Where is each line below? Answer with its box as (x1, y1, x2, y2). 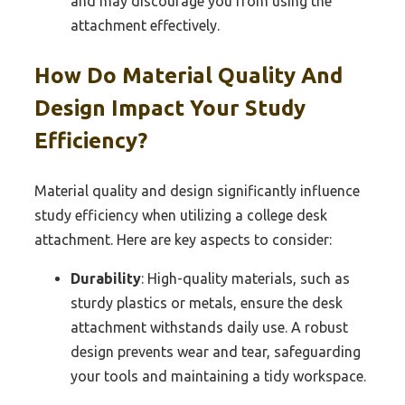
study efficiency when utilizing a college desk (34, 206, 327, 223)
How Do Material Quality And (34, 62, 343, 88)
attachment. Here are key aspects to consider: (34, 231, 332, 248)
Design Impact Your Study (34, 95, 306, 120)
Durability (71, 269, 141, 287)
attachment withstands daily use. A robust (71, 318, 348, 335)
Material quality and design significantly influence (34, 182, 360, 199)
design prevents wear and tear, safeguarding (71, 343, 361, 360)
